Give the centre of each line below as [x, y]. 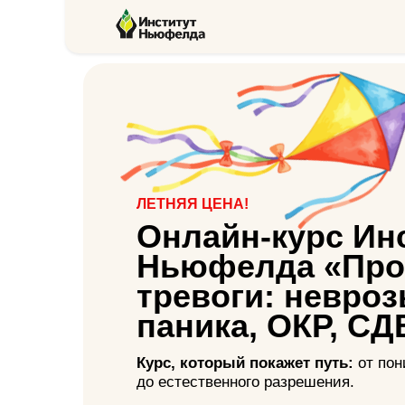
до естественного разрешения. [245, 382]
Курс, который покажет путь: [247, 363]
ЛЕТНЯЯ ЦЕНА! [193, 204]
